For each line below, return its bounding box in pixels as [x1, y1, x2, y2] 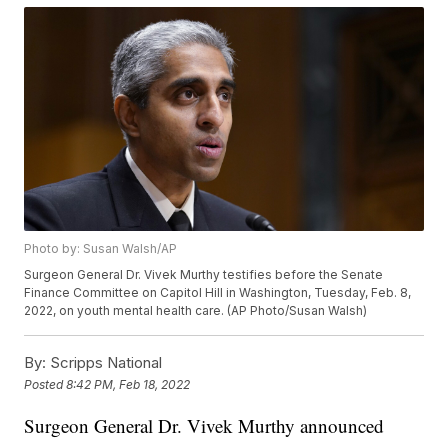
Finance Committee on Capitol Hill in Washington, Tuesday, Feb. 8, [24, 285, 412, 301]
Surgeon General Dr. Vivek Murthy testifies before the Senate [24, 267, 384, 283]
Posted [24, 376, 67, 392]
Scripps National [46, 353, 163, 373]
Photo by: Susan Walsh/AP [24, 241, 178, 257]
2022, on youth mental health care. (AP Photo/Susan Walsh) [24, 303, 368, 319]
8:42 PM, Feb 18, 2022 [66, 376, 191, 392]
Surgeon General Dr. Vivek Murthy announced [24, 413, 385, 439]
